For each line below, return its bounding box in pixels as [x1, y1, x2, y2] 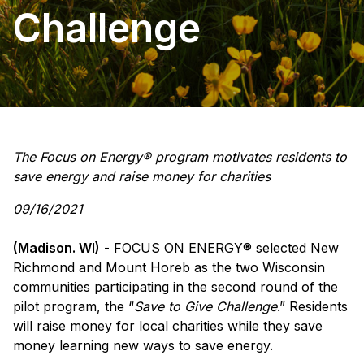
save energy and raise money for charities [13, 168, 271, 185]
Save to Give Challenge [134, 298, 277, 315]
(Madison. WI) [13, 240, 100, 257]
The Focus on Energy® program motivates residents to [13, 149, 347, 166]
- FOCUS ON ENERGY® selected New [100, 240, 339, 257]
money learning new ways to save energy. [13, 337, 273, 354]
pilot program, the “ [13, 298, 134, 315]
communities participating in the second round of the [13, 279, 338, 296]
